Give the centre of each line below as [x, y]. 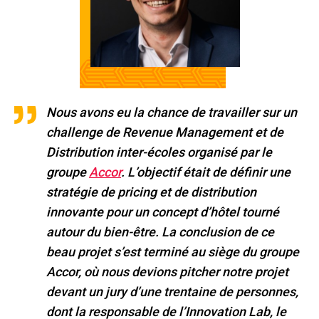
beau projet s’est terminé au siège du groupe [173, 252]
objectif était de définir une [214, 172]
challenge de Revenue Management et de [165, 132]
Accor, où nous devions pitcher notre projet [167, 272]
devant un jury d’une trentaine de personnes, [172, 292]
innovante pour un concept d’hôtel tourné [163, 212]
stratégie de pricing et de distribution [151, 192]
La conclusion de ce [218, 232]
